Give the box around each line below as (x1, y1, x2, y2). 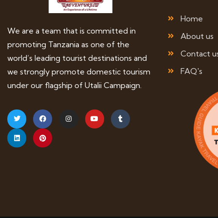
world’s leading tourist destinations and (7, 53, 147, 63)
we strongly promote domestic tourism (7, 66, 150, 76)
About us (180, 31, 214, 41)
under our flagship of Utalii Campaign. (7, 80, 142, 90)
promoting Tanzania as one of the (7, 39, 129, 49)
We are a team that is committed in (7, 25, 136, 36)
